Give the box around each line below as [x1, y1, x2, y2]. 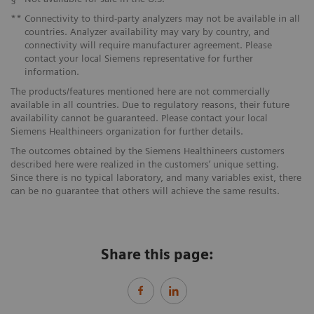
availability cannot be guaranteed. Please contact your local [11, 111, 268, 123]
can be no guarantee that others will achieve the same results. [11, 184, 280, 196]
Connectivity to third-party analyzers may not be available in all [24, 12, 300, 24]
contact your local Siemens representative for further [24, 52, 253, 64]
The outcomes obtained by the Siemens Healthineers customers [11, 144, 285, 156]
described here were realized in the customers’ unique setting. [11, 158, 279, 170]
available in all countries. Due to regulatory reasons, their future [11, 98, 289, 110]
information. [24, 65, 79, 77]
